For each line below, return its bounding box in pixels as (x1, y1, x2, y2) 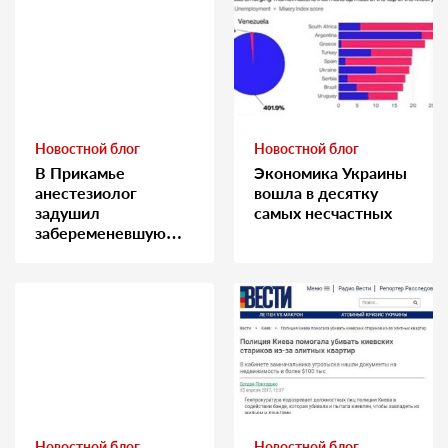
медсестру (35, 242, 115, 262)
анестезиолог (35, 182, 137, 202)
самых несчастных (254, 202, 392, 222)
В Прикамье (35, 162, 125, 182)
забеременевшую (35, 222, 166, 242)
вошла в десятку (254, 182, 378, 202)
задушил (35, 202, 100, 222)
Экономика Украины (254, 162, 407, 182)
